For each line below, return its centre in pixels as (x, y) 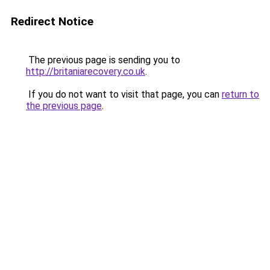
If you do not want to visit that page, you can (124, 94)
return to (240, 94)
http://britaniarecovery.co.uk (86, 71)
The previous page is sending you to (103, 60)
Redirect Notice (52, 21)
